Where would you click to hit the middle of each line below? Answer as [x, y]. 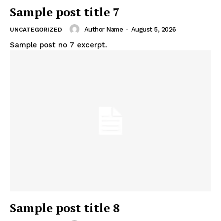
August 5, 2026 [153, 29]
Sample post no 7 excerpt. [58, 45]
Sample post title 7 [65, 12]
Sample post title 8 [65, 207]
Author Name [103, 29]
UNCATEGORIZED [36, 30]
